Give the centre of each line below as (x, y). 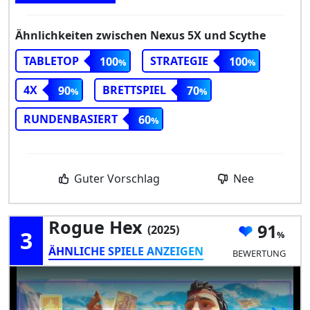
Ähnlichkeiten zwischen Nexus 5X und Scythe (140, 35)
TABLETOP (51, 61)
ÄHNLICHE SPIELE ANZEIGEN (126, 251)
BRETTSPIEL (134, 90)
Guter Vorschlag (116, 178)
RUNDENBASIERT (71, 119)
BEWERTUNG (259, 254)
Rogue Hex (98, 227)
